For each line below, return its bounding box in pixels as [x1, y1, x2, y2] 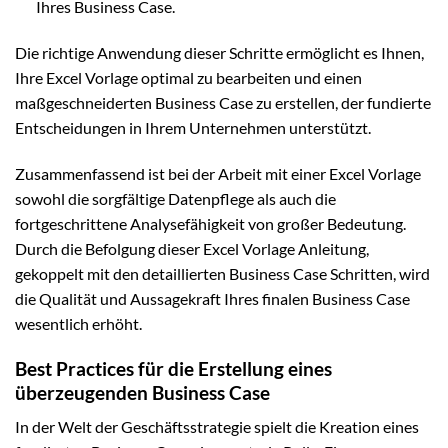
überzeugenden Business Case [15, 380, 270, 404]
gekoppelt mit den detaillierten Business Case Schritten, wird [15, 264, 430, 283]
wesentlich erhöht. [15, 314, 142, 333]
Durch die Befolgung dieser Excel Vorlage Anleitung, [15, 239, 369, 258]
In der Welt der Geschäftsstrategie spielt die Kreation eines [15, 417, 419, 437]
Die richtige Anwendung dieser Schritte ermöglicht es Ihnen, [15, 43, 424, 63]
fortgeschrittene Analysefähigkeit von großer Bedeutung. [15, 214, 406, 233]
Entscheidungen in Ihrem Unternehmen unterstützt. [15, 118, 371, 138]
